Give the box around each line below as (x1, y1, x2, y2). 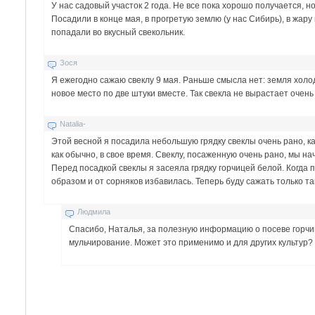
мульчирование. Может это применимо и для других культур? (69, 237, 314, 247)
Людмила (77, 207, 111, 216)
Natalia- (60, 119, 86, 128)
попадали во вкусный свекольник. (51, 27, 186, 37)
